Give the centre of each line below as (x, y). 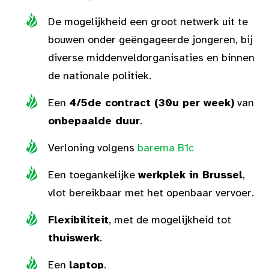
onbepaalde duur (94, 121)
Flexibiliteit (78, 220)
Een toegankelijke (93, 175)
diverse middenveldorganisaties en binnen (151, 58)
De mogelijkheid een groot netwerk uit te (148, 22)
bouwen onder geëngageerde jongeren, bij (150, 40)
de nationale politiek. (100, 76)
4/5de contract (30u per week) (152, 103)
